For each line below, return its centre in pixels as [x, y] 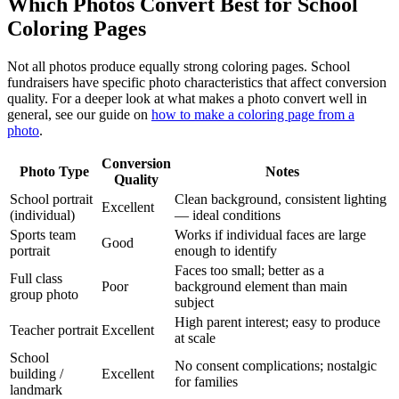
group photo [44, 295]
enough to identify [226, 251]
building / [37, 374]
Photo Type [54, 172]
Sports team [43, 235]
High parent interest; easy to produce [277, 322]
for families [206, 382]
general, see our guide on [77, 115]
